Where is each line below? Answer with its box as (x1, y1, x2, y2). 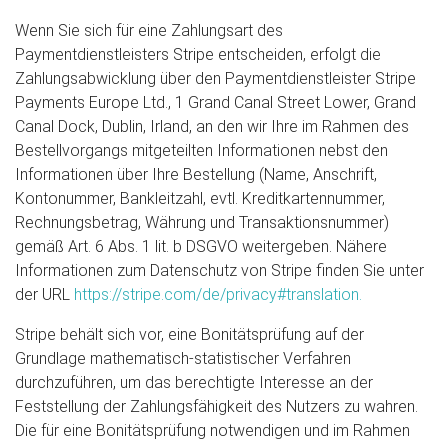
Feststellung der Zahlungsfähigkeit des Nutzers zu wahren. (15, 397, 418, 416)
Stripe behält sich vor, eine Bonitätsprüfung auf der (15, 325, 364, 344)
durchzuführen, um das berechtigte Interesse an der (15, 373, 373, 392)
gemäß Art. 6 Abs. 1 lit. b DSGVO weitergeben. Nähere (15, 237, 387, 256)
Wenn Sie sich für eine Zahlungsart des (15, 21, 283, 40)
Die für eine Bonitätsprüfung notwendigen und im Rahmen (15, 421, 410, 440)
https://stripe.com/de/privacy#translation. (74, 285, 362, 304)
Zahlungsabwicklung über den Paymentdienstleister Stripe (15, 69, 416, 88)
